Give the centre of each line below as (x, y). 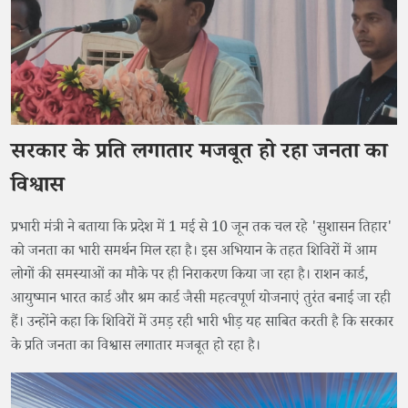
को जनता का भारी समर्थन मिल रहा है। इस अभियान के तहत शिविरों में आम (194, 253)
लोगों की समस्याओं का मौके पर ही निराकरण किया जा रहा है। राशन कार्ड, (189, 277)
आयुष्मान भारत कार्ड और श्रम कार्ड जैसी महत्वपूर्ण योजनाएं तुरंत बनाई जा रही (201, 301)
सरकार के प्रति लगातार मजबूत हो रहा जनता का (199, 155)
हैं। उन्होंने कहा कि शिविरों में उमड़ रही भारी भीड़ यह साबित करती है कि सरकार (202, 324)
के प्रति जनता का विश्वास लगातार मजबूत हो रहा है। (136, 348)
